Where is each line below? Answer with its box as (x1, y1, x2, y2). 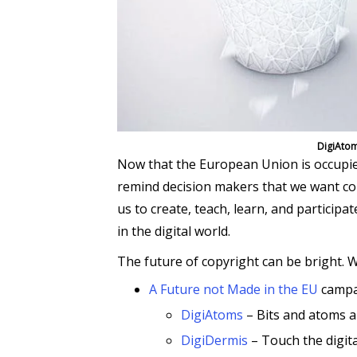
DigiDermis (181, 331, 248, 349)
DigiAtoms (181, 305, 243, 324)
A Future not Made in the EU (149, 280, 318, 298)
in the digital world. (117, 222, 230, 240)
